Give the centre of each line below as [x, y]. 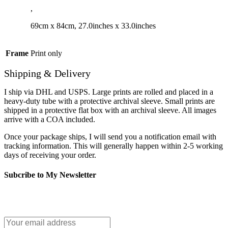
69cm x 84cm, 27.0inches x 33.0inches [93, 25]
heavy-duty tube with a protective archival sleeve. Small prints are [109, 101]
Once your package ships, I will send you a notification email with [110, 136]
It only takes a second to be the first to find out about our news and [111, 195]
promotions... [25, 204]
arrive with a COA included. [50, 119]
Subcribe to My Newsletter [50, 175]
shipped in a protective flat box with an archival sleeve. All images [110, 110]
